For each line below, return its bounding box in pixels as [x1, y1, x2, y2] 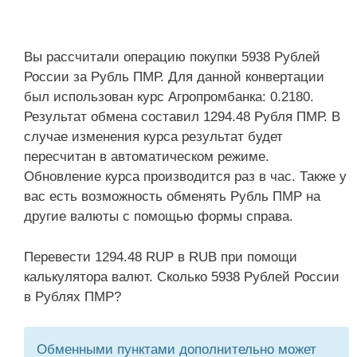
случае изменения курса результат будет [24, 129, 283, 144]
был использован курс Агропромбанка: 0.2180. [24, 89, 314, 104]
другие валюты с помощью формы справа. [24, 209, 293, 224]
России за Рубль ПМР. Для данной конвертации [24, 69, 324, 84]
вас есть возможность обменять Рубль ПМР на [24, 189, 320, 204]
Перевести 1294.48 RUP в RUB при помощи [24, 249, 297, 265]
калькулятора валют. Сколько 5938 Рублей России [24, 269, 339, 284]
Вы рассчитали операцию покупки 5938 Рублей [24, 49, 320, 65]
